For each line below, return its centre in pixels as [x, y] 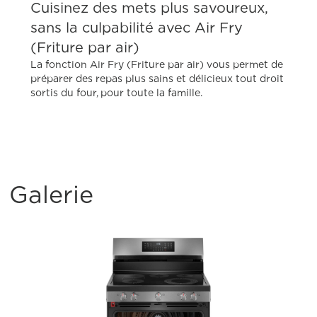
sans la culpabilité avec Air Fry [137, 27]
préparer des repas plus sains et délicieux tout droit [157, 78]
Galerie [52, 195]
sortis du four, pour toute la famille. [117, 92]
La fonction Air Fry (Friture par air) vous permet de [157, 64]
